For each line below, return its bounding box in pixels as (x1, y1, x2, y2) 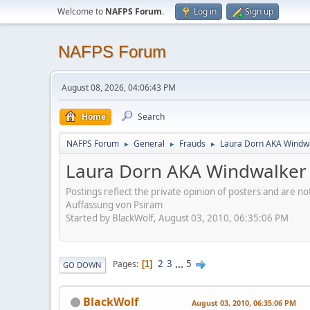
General (134, 138, 165, 149)
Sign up (245, 6, 273, 17)
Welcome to (57, 6, 105, 17)
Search (138, 111, 165, 122)
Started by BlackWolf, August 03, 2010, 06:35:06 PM (66, 211, 289, 224)
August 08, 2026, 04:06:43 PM (62, 82, 176, 93)
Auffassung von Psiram (66, 198, 163, 211)
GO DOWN (63, 259, 102, 270)
